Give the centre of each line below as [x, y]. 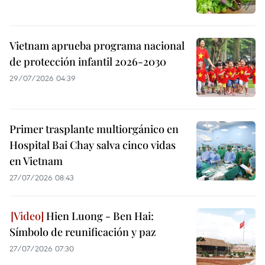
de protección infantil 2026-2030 [88, 62]
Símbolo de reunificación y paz [83, 232]
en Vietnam [36, 161]
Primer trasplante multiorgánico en [94, 129]
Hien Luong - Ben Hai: [99, 216]
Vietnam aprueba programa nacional [97, 46]
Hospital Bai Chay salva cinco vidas [93, 145]
